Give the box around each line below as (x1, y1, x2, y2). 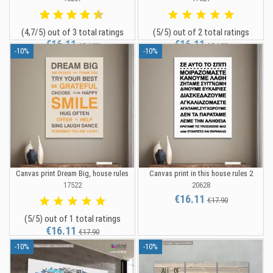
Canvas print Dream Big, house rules (16, 169, 129, 179)
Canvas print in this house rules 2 (149, 169, 253, 179)
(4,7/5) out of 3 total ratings (21, 27, 124, 38)
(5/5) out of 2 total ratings (152, 27, 249, 38)
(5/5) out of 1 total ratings (24, 213, 121, 225)
